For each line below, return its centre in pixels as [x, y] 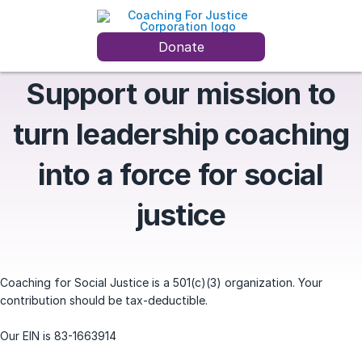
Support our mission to [181, 94]
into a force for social [181, 175]
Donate [181, 47]
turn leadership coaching [181, 134]
